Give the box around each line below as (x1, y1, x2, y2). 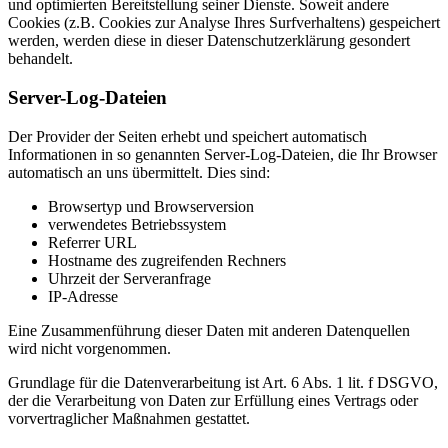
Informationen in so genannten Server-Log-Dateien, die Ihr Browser (8, 145, 437, 163)
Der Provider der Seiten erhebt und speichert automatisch (8, 127, 367, 145)
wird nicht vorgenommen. (8, 339, 171, 357)
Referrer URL (48, 233, 137, 251)
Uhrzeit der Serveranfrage (48, 269, 211, 287)
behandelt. (8, 50, 73, 68)
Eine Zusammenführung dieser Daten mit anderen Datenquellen (8, 321, 410, 339)
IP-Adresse (48, 287, 118, 305)
